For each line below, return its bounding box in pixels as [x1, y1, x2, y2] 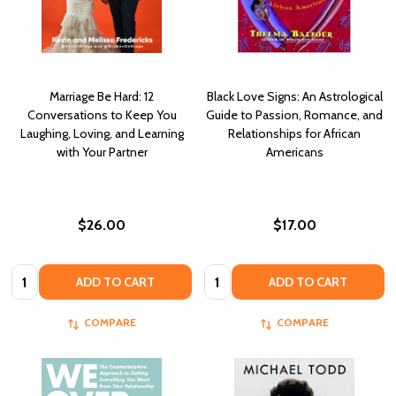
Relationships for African [228, 125, 361, 141]
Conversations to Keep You [27, 106, 177, 123]
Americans [265, 143, 324, 160]
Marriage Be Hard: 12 [49, 88, 154, 104]
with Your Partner [56, 143, 148, 160]
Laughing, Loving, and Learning [19, 125, 184, 141]
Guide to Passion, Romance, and [206, 106, 383, 123]
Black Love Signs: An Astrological [206, 88, 383, 104]
